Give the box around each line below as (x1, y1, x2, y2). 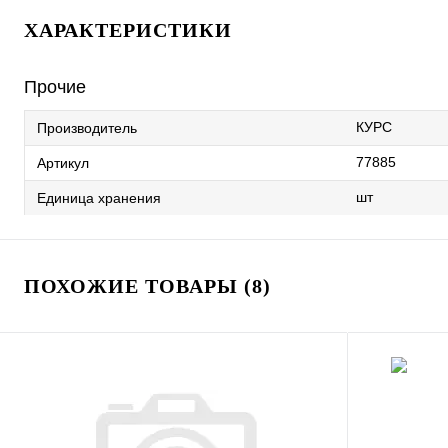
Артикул (37, 154, 89, 171)
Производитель (37, 119, 137, 136)
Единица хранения (37, 189, 161, 206)
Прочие (24, 77, 86, 97)
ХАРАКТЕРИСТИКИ (24, 19, 232, 41)
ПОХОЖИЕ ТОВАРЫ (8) (24, 275, 271, 297)
